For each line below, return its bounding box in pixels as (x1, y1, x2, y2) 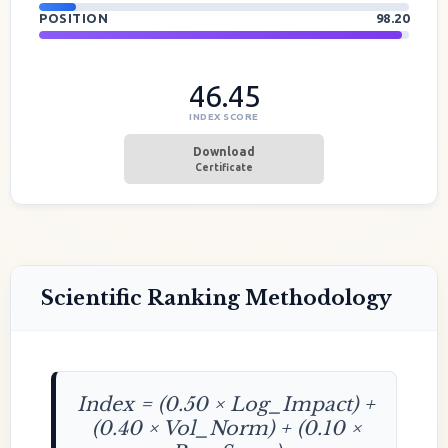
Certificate (195, 162, 253, 173)
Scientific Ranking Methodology (41, 286, 392, 310)
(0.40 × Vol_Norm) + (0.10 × (91, 416, 361, 440)
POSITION (39, 11, 112, 25)
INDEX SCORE (189, 111, 259, 122)
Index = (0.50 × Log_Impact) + (77, 392, 375, 416)
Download (193, 145, 255, 158)
